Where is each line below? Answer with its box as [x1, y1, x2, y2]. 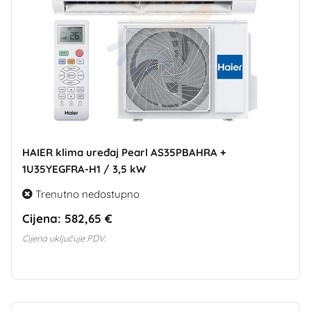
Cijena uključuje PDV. [22, 232, 106, 244]
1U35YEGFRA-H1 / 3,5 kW [22, 162, 146, 176]
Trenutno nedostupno [33, 187, 140, 201]
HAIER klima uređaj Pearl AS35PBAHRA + [22, 145, 226, 159]
